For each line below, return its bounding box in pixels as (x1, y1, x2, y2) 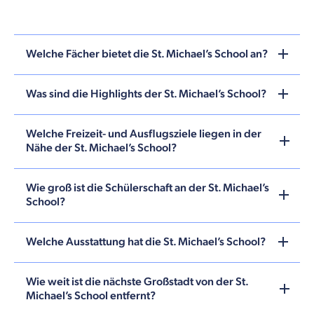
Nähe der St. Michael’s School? (26, 141, 177, 155)
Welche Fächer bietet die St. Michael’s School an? (26, 47, 268, 61)
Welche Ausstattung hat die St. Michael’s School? (26, 235, 266, 249)
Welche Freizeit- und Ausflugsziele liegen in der (26, 127, 261, 141)
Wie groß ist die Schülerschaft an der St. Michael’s (26, 181, 269, 195)
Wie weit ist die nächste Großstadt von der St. (26, 275, 248, 289)
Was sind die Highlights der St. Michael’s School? (26, 87, 266, 101)
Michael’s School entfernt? (26, 289, 156, 303)
